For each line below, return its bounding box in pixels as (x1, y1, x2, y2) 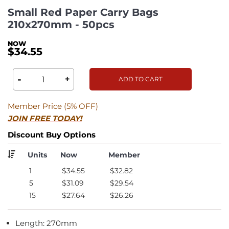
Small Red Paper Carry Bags (8, 6, 158, 18)
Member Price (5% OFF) (8, 101, 98, 111)
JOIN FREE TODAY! (8, 113, 82, 123)
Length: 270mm (15, 218, 77, 228)
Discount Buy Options (8, 129, 96, 140)
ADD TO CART (119, 75, 163, 83)
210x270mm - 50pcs (8, 18, 114, 31)
